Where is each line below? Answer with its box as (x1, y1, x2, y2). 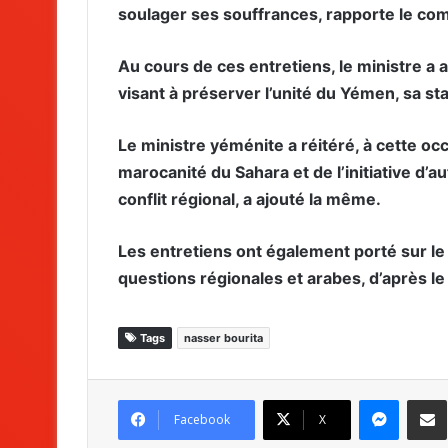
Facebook (174, 410, 230, 428)
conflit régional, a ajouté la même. (118, 188, 381, 209)
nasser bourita (184, 330, 263, 345)
